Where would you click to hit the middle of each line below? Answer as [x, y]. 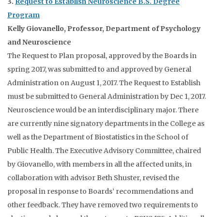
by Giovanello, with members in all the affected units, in [100, 164]
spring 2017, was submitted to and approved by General [99, 69]
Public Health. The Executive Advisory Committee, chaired [104, 151]
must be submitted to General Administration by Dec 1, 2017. [107, 96]
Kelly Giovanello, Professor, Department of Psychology [104, 29]
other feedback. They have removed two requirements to [103, 205]
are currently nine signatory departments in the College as [106, 124]
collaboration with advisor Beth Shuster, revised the [93, 178]
